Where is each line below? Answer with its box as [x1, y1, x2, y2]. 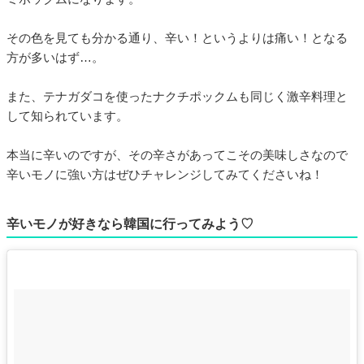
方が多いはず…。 [6, 50, 104, 64]
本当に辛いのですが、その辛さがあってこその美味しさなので [6, 147, 348, 162]
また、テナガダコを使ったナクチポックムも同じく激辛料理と [6, 89, 348, 103]
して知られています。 [6, 108, 128, 123]
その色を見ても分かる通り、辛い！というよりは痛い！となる [6, 30, 348, 45]
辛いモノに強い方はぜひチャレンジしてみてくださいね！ [6, 167, 323, 181]
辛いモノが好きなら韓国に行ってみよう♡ [6, 216, 253, 231]
